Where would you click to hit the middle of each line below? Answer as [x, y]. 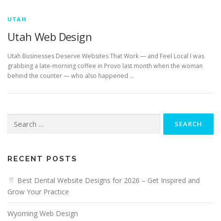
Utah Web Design [50, 37]
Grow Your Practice [38, 192]
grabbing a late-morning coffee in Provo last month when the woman [105, 66]
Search [17, 118]
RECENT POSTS [42, 159]
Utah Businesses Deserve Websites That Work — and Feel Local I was [106, 56]
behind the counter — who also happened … [71, 76]
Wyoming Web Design [43, 214]
